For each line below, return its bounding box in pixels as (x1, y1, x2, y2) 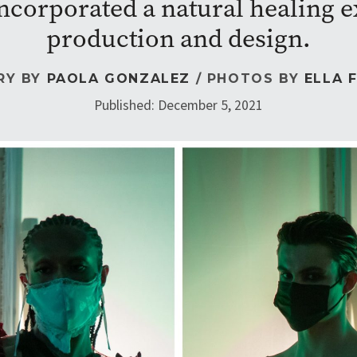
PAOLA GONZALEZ (46, 71, 190, 86)
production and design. (46, 22, 311, 56)
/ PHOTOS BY (190, 71, 304, 86)
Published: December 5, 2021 (94, 96, 263, 116)
